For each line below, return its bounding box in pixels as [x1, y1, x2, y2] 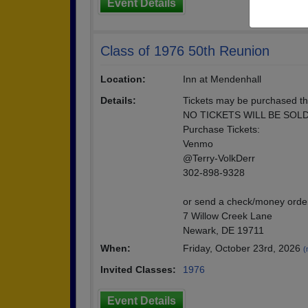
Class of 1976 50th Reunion [100, 43, 269, 58]
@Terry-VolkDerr [183, 153, 255, 164]
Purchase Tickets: [183, 124, 260, 135]
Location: [100, 74, 146, 85]
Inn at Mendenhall [183, 74, 261, 85]
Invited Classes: [100, 264, 176, 275]
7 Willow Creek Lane [183, 210, 272, 221]
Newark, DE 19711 [183, 225, 264, 236]
